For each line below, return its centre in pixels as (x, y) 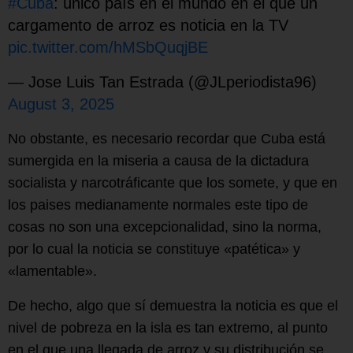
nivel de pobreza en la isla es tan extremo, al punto (168, 327)
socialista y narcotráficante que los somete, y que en (173, 182)
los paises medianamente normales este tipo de (158, 204)
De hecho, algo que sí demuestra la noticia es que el (173, 305)
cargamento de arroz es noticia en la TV (148, 25)
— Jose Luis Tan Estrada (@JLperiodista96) (162, 82)
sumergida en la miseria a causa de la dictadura (158, 160)
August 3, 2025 (61, 104)
